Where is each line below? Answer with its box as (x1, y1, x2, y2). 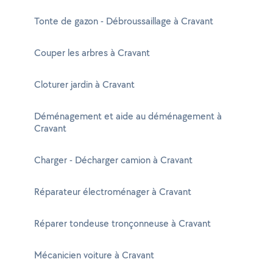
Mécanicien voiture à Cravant (34, 249, 154, 261)
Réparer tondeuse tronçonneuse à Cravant (34, 217, 211, 230)
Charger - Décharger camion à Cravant (34, 154, 193, 166)
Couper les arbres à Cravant (34, 46, 150, 59)
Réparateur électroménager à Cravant (34, 185, 191, 198)
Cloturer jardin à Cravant (34, 78, 135, 91)
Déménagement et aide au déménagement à (34, 110, 222, 122)
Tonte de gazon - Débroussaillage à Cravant (34, 15, 213, 27)
